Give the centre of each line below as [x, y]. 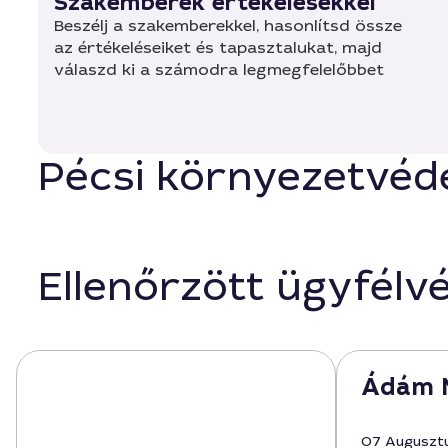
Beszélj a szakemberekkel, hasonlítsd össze [228, 25]
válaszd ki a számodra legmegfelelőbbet [219, 69]
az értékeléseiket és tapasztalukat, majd [218, 47]
